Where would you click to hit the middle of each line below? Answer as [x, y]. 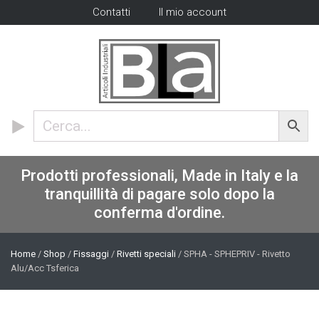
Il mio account [193, 12]
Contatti [111, 12]
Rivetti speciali [146, 253]
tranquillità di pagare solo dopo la [159, 194]
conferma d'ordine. [159, 212]
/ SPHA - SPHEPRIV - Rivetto [233, 253]
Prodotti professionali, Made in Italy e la [159, 175]
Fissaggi [91, 253]
